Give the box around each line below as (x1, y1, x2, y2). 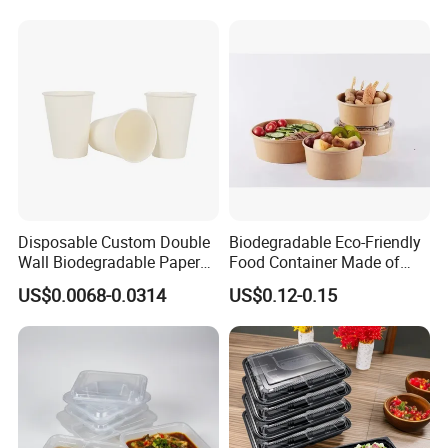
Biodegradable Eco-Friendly (228, 231, 421, 254)
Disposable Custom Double (18, 231, 211, 254)
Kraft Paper (228, 271, 309, 294)
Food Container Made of (228, 251, 400, 274)
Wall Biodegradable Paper (18, 251, 201, 274)
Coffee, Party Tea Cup (18, 271, 172, 294)
